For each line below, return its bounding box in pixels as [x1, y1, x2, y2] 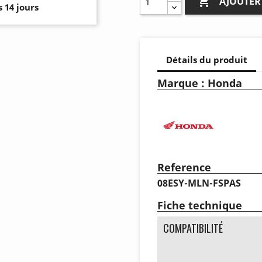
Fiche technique [157, 198, 242, 212]
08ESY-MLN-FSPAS [157, 176, 241, 189]
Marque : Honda [157, 75, 242, 90]
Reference [157, 160, 211, 174]
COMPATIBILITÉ [163, 220, 223, 236]
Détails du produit [166, 54, 247, 66]
